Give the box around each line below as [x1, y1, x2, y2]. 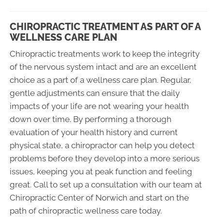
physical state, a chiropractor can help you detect [10, 140, 195, 151]
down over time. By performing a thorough [10, 114, 171, 124]
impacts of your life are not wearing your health [10, 101, 189, 111]
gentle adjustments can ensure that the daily [10, 88, 180, 98]
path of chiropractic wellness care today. [10, 206, 162, 216]
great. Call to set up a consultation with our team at [10, 180, 202, 190]
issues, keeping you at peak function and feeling [10, 167, 192, 177]
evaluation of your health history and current [10, 127, 178, 138]
